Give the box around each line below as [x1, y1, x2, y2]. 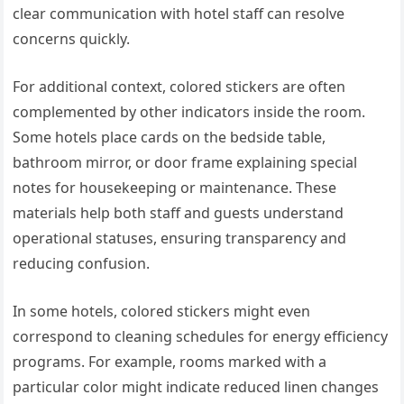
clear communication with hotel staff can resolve [13, 4, 345, 24]
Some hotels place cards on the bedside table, [13, 127, 326, 148]
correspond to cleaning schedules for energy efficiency [13, 326, 389, 347]
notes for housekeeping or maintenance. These [13, 178, 337, 198]
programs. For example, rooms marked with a [13, 352, 327, 372]
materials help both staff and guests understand [13, 203, 344, 224]
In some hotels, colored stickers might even [13, 301, 311, 322]
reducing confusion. [13, 253, 151, 274]
